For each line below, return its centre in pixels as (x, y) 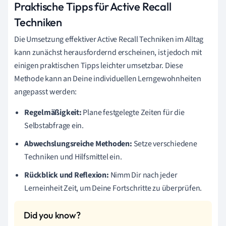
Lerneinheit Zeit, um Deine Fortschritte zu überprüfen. (113, 188)
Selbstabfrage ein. (54, 125)
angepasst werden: (46, 92)
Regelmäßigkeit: (53, 112)
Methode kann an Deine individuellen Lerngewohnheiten (108, 78)
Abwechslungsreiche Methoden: (78, 144)
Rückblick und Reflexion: (67, 175)
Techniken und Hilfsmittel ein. (73, 157)
